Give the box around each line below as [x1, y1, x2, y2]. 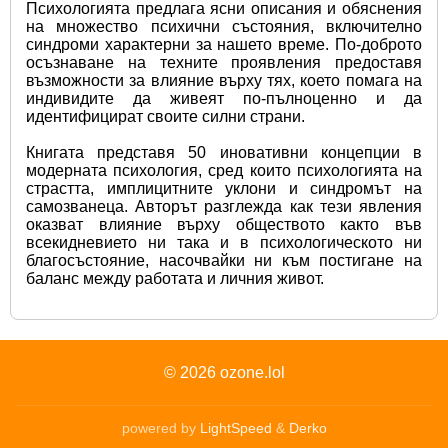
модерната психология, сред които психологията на [26, 161, 422, 179]
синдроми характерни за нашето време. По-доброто [26, 35, 422, 53]
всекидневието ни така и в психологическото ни [26, 233, 422, 251]
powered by [121, 420, 200, 436]
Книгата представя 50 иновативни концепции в [26, 143, 422, 161]
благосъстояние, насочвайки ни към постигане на [26, 251, 422, 269]
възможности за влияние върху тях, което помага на [26, 71, 422, 89]
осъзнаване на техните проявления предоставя [26, 53, 422, 71]
